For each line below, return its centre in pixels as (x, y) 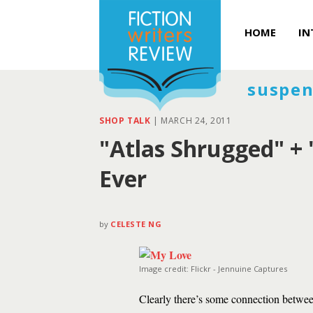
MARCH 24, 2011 (196, 121)
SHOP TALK (125, 121)
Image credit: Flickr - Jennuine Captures (213, 269)
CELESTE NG (136, 224)
